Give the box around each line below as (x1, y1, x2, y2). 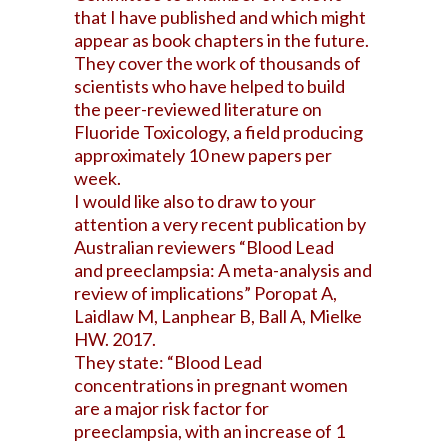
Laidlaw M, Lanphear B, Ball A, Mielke (74, 305, 362, 327)
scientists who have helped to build (74, 75, 345, 97)
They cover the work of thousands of (74, 52, 361, 74)
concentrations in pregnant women (74, 374, 348, 396)
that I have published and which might (74, 6, 366, 28)
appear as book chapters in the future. (74, 29, 369, 51)
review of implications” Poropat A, (74, 282, 337, 304)
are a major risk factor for (74, 397, 269, 419)
